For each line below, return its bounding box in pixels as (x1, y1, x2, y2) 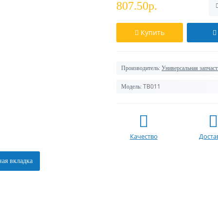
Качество (129, 132, 158, 141)
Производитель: (121, 65, 160, 72)
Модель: (121, 83, 142, 90)
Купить (141, 28, 164, 37)
